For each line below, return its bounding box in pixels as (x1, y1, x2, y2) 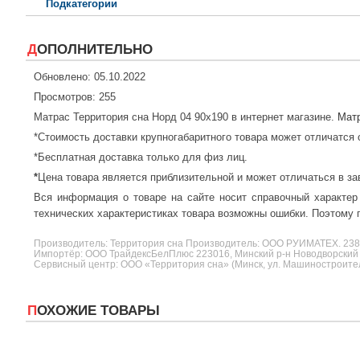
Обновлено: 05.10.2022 (34, 71, 145, 84)
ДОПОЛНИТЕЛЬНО (37, 42, 153, 58)
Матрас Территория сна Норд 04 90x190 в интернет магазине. (34, 111, 337, 124)
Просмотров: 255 (34, 91, 116, 104)
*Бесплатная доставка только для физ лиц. (34, 151, 247, 164)
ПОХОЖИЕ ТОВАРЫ (37, 303, 160, 319)
